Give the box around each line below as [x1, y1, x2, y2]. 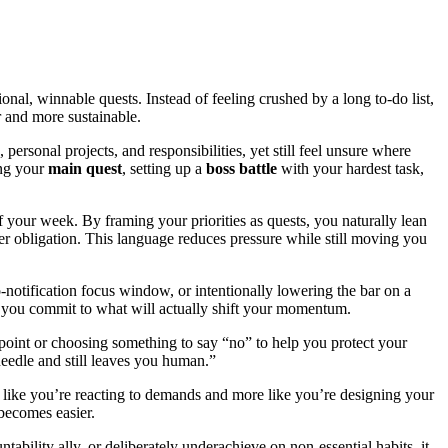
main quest [48, 160, 122, 178]
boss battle [206, 160, 277, 178]
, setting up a [122, 160, 206, 178]
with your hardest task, [277, 160, 424, 178]
